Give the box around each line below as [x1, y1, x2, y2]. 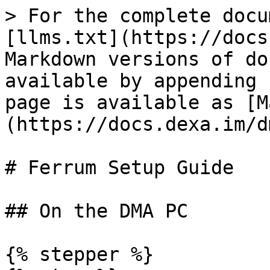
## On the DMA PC [5, 200, 188, 222]
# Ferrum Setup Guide [5, 157, 234, 178]
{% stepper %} [5, 243, 154, 265]
